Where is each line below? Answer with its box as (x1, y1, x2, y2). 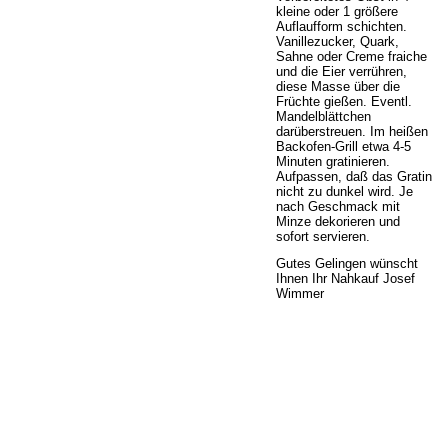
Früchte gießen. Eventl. (276, 93, 412, 109)
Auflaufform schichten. (276, 18, 407, 34)
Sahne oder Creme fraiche (276, 48, 427, 64)
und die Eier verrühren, (276, 63, 407, 79)
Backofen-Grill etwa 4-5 (276, 138, 411, 154)
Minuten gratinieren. (276, 153, 390, 169)
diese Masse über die (276, 78, 400, 94)
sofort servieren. (276, 228, 370, 244)
